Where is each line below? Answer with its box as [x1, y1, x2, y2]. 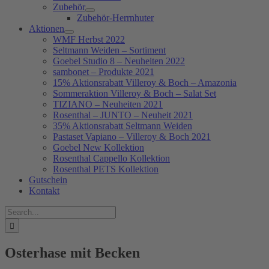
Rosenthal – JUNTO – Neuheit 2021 [53, 110, 193, 120]
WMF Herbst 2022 [53, 34, 125, 44]
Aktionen [29, 23, 64, 34]
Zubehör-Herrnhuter [77, 13, 154, 23]
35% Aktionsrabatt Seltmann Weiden [53, 121, 192, 131]
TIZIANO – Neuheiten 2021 [53, 99, 163, 109]
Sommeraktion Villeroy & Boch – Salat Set [53, 88, 216, 98]
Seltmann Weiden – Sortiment [53, 45, 166, 55]
